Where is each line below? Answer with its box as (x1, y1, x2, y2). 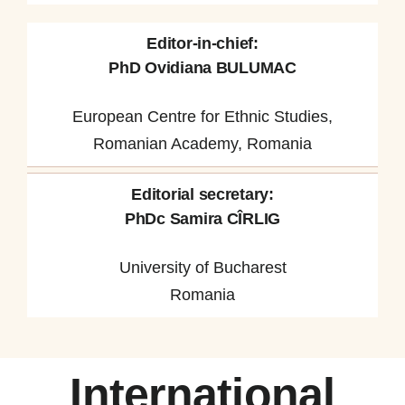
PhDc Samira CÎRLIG (124, 209, 281, 228)
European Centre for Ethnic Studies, (72, 107, 333, 126)
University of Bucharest (118, 258, 287, 277)
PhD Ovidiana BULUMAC (108, 58, 297, 77)
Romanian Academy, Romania (93, 134, 312, 153)
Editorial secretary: (131, 184, 274, 203)
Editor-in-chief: (146, 33, 259, 52)
